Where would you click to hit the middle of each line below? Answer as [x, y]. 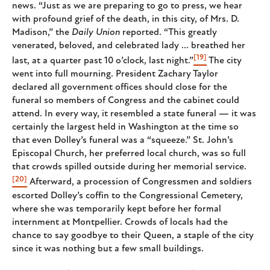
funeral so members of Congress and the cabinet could [126, 101]
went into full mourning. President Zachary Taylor [115, 74]
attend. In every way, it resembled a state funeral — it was [134, 114]
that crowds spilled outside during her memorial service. [129, 167]
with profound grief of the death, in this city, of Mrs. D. [126, 19]
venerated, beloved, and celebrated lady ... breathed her [129, 46]
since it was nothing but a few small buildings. [108, 249]
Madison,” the [42, 32]
